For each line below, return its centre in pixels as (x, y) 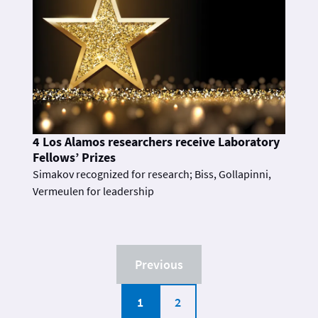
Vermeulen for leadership (93, 191)
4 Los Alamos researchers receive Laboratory (156, 142)
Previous (159, 264)
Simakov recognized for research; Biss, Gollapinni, (152, 174)
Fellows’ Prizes (74, 157)
